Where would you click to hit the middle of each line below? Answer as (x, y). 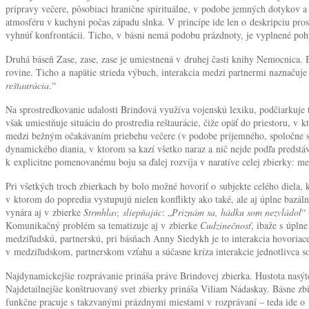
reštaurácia (27, 85)
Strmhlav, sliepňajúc (123, 212)
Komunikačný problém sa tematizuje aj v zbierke (103, 225)
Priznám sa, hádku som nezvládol (237, 212)
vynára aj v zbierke (44, 212)
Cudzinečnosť (226, 225)
